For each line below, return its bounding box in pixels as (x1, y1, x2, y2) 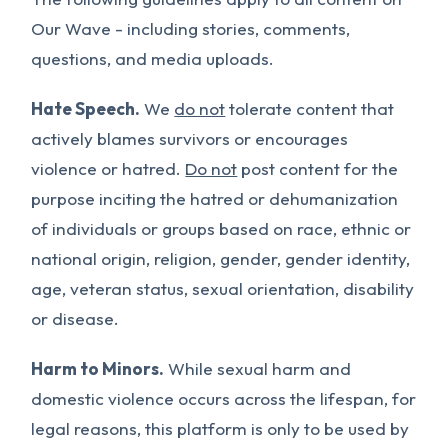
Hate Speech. (31, 98, 141, 119)
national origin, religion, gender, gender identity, (31, 248, 411, 269)
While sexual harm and (164, 358, 352, 379)
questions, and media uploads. (31, 48, 275, 69)
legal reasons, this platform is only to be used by (31, 418, 410, 439)
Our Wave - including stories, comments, (31, 18, 351, 39)
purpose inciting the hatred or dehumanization (31, 188, 399, 209)
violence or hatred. (31, 158, 186, 179)
